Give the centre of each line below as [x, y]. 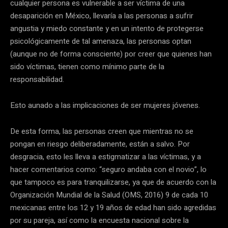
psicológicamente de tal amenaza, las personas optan [101, 41]
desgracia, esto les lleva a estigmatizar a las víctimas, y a [106, 156]
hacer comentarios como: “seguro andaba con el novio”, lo [108, 169]
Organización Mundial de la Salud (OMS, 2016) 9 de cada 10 [109, 195]
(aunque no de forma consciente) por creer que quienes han [111, 54]
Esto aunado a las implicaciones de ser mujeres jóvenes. [105, 105]
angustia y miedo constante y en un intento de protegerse [107, 28]
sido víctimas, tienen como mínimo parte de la [87, 66]
